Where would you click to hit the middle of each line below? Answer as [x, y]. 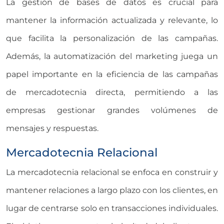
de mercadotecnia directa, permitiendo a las [112, 92]
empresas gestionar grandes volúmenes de [112, 110]
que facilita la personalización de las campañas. [112, 38]
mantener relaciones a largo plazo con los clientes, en [112, 190]
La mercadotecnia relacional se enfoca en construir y [112, 172]
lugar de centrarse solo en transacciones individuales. [112, 208]
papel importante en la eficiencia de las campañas [112, 74]
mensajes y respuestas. [53, 128]
